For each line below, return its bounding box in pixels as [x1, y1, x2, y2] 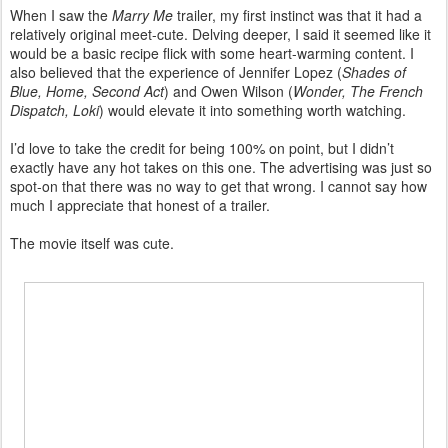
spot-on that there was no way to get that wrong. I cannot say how [10, 175, 427, 196]
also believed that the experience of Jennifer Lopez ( [10, 61, 342, 82]
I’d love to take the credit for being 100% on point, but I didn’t [10, 137, 394, 158]
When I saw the [10, 4, 112, 25]
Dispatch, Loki [10, 99, 99, 120]
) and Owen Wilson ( [164, 80, 293, 101]
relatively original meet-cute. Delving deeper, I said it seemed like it [10, 23, 431, 44]
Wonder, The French [293, 80, 423, 101]
